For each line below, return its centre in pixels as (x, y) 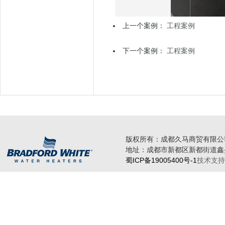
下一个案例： (145, 51)
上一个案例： (145, 26)
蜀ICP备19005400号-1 (161, 160)
